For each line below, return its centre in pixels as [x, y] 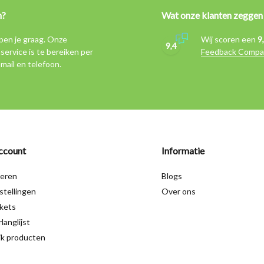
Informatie [183, 151]
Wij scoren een [229, 39]
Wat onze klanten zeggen [212, 15]
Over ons [179, 192]
